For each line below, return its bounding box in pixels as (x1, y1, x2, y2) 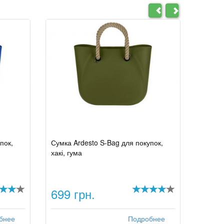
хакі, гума (51, 147, 82, 157)
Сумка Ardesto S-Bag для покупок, (51, 137, 163, 147)
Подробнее (128, 215, 165, 223)
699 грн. (51, 185, 95, 202)
